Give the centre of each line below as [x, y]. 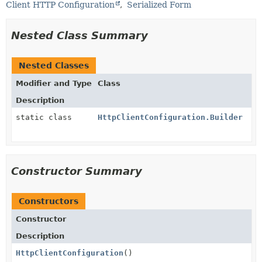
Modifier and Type [54, 83]
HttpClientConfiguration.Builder [170, 117]
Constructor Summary [77, 171]
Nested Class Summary [80, 35]
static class [46, 117]
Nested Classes [54, 65]
